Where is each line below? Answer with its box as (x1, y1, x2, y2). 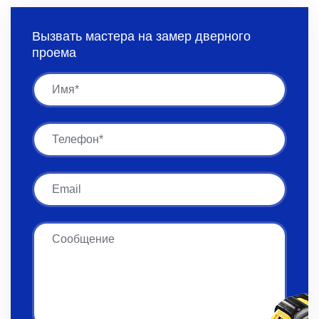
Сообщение (31, 223, 94, 235)
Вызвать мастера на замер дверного (32, 29, 251, 43)
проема (32, 46, 76, 60)
